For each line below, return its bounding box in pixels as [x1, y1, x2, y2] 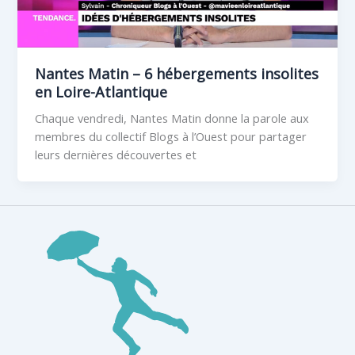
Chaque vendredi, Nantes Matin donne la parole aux [35, 110, 310, 127]
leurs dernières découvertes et [35, 147, 197, 163]
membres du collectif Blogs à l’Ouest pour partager [35, 128, 307, 145]
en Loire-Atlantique [35, 82, 168, 101]
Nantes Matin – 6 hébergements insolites [35, 63, 319, 83]
